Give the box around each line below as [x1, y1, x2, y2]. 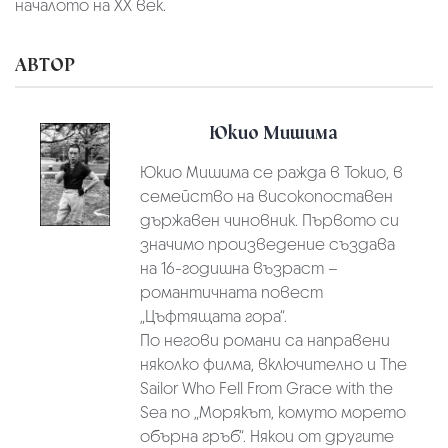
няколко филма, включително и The [139, 353, 407, 375]
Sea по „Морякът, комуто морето [139, 401, 406, 423]
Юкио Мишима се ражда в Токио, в [139, 161, 403, 183]
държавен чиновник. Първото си [139, 209, 399, 231]
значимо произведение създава [139, 233, 395, 255]
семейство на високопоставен [139, 185, 393, 207]
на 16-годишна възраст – [139, 257, 338, 279]
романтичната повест [139, 281, 323, 303]
